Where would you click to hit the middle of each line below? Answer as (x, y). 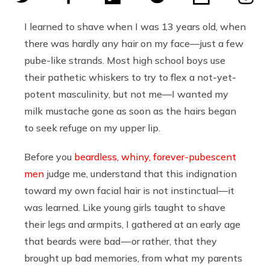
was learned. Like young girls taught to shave (125, 207)
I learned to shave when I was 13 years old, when (135, 26)
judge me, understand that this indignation (140, 173)
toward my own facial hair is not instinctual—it (129, 190)
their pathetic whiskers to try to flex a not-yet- (130, 77)
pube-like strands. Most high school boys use (125, 60)
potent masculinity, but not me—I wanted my (126, 94)
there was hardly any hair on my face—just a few (134, 43)
